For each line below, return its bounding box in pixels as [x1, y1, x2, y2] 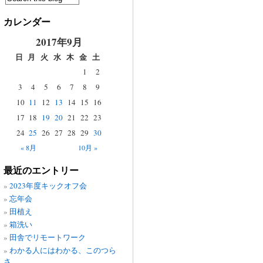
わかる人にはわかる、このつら [9, 245, 116, 255]
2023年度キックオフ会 [9, 180, 87, 191]
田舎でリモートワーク [9, 232, 86, 242]
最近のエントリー [3, 166, 79, 176]
